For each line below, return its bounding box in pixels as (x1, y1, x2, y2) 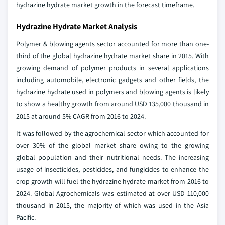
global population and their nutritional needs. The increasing (16, 152, 209, 162)
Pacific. (16, 212, 36, 222)
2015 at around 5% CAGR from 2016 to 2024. (16, 111, 146, 121)
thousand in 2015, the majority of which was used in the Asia (16, 200, 209, 210)
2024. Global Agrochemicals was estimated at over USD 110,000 (16, 188, 209, 198)
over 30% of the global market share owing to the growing (16, 140, 209, 150)
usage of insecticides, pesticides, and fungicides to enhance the (16, 164, 209, 174)
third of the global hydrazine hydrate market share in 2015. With (16, 51, 209, 60)
